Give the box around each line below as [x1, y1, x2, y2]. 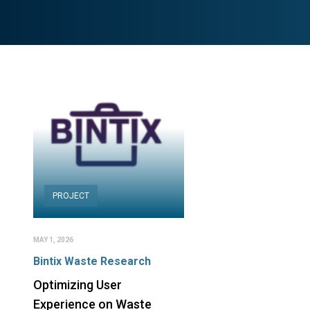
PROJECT [53, 190, 89, 201]
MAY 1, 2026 [33, 235, 73, 244]
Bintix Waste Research [33, 254, 151, 268]
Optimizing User [33, 277, 122, 292]
